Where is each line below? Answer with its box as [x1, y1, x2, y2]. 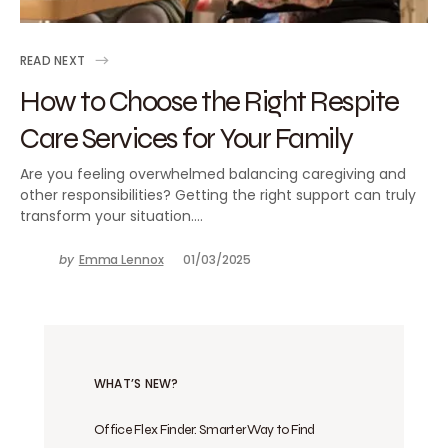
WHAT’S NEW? [94, 375, 179, 392]
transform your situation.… [20, 206, 203, 226]
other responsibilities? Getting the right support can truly [20, 185, 416, 205]
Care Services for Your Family [20, 119, 353, 156]
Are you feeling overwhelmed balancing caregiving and [20, 164, 406, 184]
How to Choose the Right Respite [20, 82, 399, 119]
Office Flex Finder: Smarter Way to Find [94, 421, 315, 438]
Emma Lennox [78, 251, 164, 268]
